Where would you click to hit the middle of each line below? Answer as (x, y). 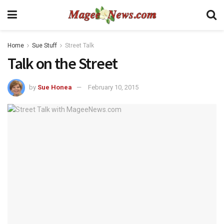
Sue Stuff (44, 45)
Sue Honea (55, 87)
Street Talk (79, 45)
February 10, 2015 (113, 87)
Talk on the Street (62, 63)
